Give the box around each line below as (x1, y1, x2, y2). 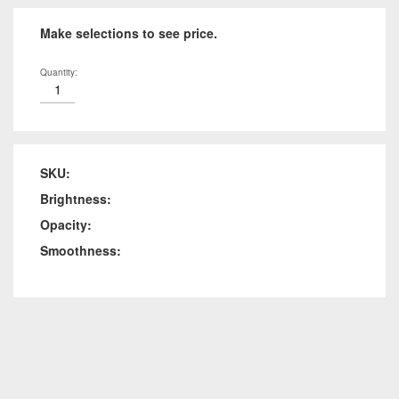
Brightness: (40, 190, 111, 208)
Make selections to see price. (40, 24, 217, 42)
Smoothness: (40, 241, 121, 259)
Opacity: (40, 216, 92, 233)
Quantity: (40, 66, 77, 78)
